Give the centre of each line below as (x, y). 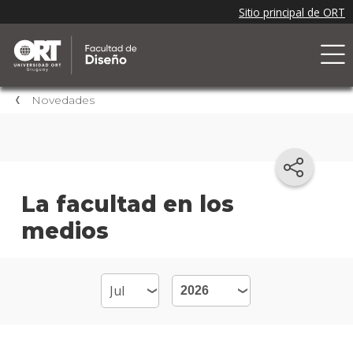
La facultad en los (127, 204)
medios (65, 230)
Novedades (63, 100)
